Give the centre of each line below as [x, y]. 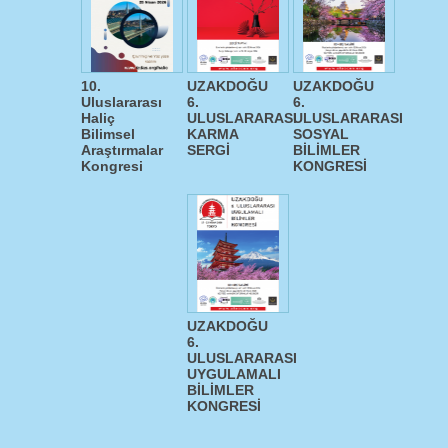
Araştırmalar [122, 150]
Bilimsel [108, 134]
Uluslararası [121, 102]
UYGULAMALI [234, 374]
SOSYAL [321, 134]
